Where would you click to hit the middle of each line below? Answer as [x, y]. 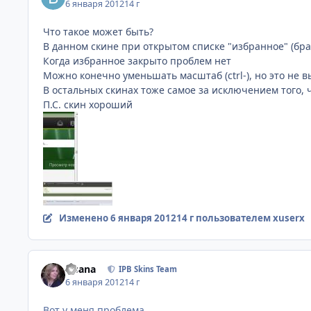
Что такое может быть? [98, 32]
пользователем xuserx [249, 218]
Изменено [84, 218]
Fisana [81, 269]
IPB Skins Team [148, 269]
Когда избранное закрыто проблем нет [137, 61]
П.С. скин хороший [88, 105]
